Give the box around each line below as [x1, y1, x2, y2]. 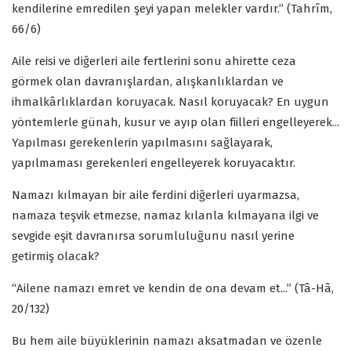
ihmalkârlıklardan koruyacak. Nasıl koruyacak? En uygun [12, 95, 329, 110]
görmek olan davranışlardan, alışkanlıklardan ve [12, 74, 284, 89]
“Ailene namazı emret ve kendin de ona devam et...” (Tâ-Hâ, [12, 281, 334, 296]
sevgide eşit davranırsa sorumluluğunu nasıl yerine [12, 229, 295, 244]
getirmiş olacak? [12, 249, 100, 264]
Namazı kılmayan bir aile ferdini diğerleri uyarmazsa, [12, 188, 299, 203]
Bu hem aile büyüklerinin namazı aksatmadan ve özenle [12, 334, 322, 349]
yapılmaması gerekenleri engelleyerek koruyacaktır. [12, 156, 295, 171]
